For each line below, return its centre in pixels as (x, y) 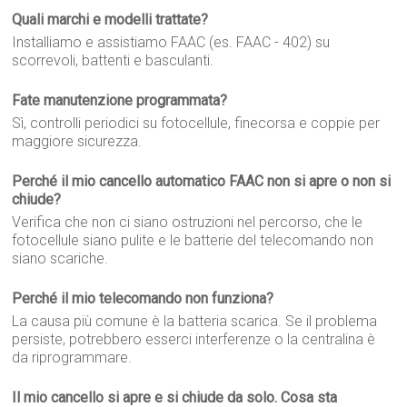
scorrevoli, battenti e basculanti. (113, 60)
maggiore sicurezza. (77, 141)
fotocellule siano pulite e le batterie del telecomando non (193, 240)
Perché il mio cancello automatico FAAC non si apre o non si (202, 181)
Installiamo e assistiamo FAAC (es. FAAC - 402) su (171, 42)
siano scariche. (60, 258)
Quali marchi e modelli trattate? (110, 20)
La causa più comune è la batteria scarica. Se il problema (195, 321)
